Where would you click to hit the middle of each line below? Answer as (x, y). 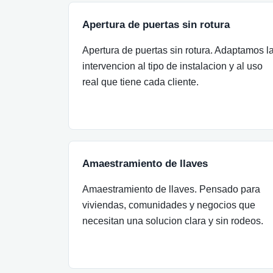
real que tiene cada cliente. (140, 82)
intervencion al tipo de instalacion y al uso (172, 66)
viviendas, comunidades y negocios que (169, 205)
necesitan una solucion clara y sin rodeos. (173, 221)
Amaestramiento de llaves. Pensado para (171, 189)
